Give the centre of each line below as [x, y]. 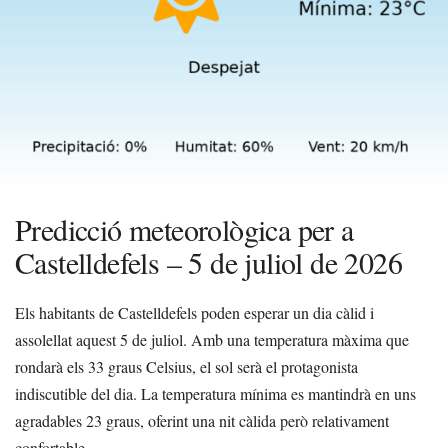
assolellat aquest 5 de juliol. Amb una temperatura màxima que [212, 340]
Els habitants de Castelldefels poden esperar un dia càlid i [194, 313]
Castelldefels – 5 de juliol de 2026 [208, 262]
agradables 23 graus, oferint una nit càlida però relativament [202, 421]
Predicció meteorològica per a [184, 229]
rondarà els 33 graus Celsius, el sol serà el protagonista [186, 367]
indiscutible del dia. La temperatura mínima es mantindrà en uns [215, 394]
